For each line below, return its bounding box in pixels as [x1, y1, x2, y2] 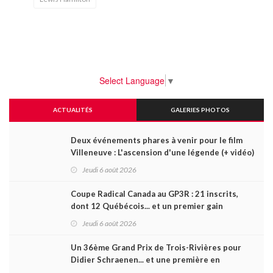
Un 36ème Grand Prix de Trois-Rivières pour [71, 242, 241, 252]
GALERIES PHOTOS [171, 105, 230, 113]
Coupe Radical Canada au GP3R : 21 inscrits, [71, 188, 238, 199]
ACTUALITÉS [53, 105, 93, 113]
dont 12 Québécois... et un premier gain [71, 200, 223, 211]
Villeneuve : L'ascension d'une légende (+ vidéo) [71, 147, 254, 157]
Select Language [99, 74, 165, 87]
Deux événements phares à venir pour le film [71, 135, 243, 145]
